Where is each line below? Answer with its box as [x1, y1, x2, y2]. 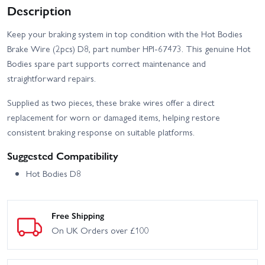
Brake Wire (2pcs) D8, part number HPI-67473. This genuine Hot [7, 42, 251, 56]
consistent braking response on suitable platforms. [7, 125, 195, 139]
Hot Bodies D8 [26, 167, 81, 180]
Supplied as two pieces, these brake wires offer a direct [7, 96, 215, 109]
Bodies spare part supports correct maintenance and [7, 57, 206, 70]
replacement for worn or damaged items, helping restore [7, 111, 220, 124]
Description [7, 1, 71, 20]
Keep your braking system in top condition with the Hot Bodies [7, 27, 243, 41]
